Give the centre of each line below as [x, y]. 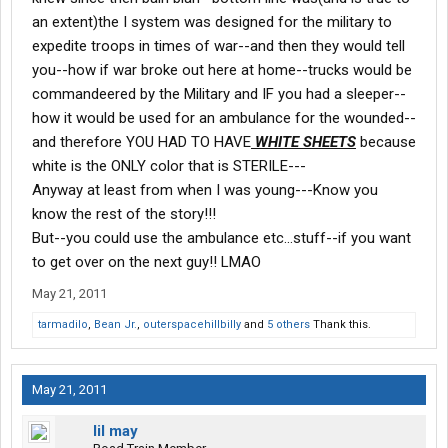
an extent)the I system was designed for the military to [212, 22]
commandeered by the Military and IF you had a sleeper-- [219, 94]
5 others [288, 325]
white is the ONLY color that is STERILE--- [169, 166]
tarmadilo [63, 325]
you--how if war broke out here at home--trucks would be [222, 70]
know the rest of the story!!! [124, 214]
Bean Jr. [115, 325]
